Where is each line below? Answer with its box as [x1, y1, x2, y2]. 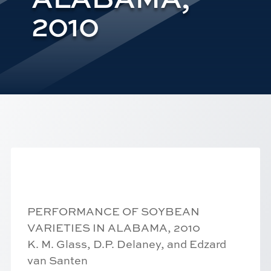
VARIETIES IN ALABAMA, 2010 [27, 220, 200, 236]
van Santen [27, 253, 88, 269]
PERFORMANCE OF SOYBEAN [27, 204, 200, 220]
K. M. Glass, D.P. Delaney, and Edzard [27, 237, 226, 252]
